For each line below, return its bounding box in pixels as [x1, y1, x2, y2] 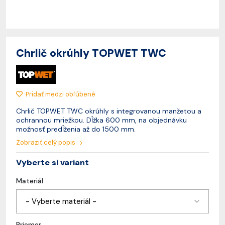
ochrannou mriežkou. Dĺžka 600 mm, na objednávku [16, 116, 187, 125]
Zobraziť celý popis [16, 138, 77, 147]
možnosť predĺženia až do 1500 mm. [16, 125, 136, 134]
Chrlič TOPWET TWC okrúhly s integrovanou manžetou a [16, 106, 201, 116]
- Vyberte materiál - [26, 196, 96, 206]
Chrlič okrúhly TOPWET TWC [16, 46, 166, 60]
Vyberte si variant [16, 157, 89, 168]
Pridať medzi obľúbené [26, 90, 95, 98]
